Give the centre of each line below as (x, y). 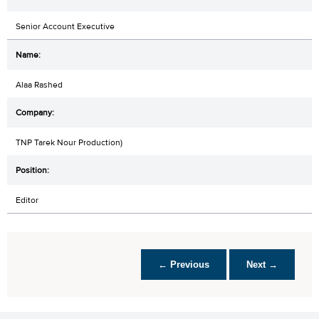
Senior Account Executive (65, 26)
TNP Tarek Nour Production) (69, 142)
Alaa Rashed (39, 84)
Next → (262, 264)
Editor (27, 200)
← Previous (184, 264)
